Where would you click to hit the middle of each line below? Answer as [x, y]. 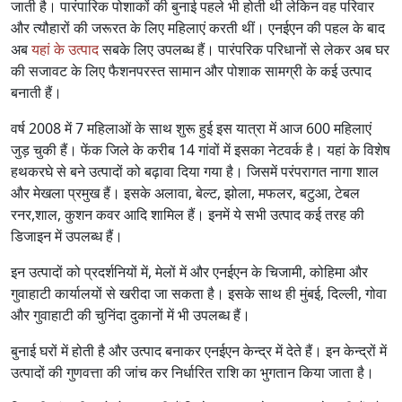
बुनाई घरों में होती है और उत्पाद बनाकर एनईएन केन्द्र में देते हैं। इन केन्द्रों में [199, 351]
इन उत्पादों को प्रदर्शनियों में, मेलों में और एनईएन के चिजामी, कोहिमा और [189, 272]
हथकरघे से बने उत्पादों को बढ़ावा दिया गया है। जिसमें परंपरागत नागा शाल [195, 172]
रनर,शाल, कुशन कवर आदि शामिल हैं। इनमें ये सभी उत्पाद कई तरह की [188, 215]
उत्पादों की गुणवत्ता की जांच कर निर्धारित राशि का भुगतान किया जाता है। [192, 373]
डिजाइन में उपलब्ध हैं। [67, 236]
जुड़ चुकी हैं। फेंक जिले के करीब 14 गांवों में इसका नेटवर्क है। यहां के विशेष [201, 150]
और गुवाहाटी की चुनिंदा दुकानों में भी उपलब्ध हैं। [131, 315]
